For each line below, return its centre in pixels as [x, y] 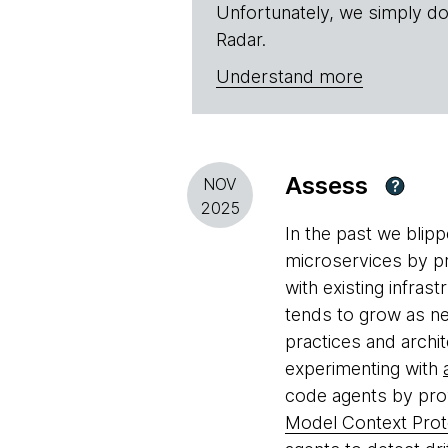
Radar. [241, 39]
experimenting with [364, 368]
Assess [326, 185]
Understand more [289, 76]
